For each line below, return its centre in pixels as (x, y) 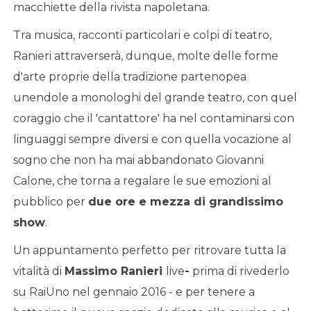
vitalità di (39, 271)
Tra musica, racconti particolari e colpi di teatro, (142, 35)
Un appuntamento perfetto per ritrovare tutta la (149, 250)
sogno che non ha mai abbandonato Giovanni (138, 160)
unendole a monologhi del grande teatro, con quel (155, 97)
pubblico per (50, 201)
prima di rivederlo (239, 271)
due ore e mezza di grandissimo (185, 201)
